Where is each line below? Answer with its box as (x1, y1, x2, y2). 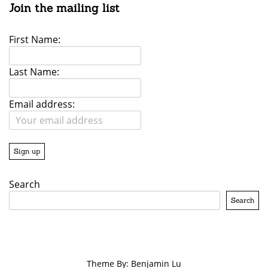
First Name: (9, 33, 60, 47)
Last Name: (9, 65, 59, 79)
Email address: (9, 98, 75, 111)
